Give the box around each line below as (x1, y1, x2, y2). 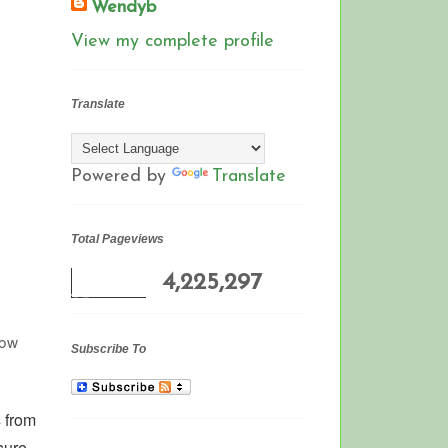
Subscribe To (71, 341, 146, 356)
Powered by (71, 167, 172, 187)
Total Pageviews (71, 232, 164, 247)
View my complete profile (71, 31, 274, 51)
